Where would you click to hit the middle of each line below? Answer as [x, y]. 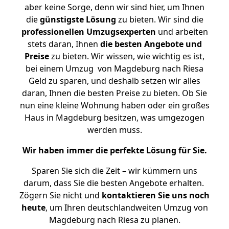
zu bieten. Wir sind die [159, 19]
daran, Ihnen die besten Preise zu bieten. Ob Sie [114, 93]
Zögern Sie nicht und [61, 195]
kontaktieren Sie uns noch [156, 195]
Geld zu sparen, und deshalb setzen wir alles [114, 81]
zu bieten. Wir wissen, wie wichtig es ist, [127, 56]
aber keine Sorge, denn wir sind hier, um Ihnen [114, 7]
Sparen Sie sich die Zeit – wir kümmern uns [114, 171]
